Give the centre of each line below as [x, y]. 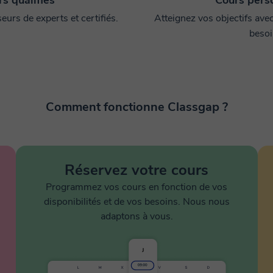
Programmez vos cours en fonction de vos [136, 187]
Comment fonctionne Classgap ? [136, 107]
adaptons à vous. [136, 216]
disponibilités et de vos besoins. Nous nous [136, 202]
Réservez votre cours [136, 170]
